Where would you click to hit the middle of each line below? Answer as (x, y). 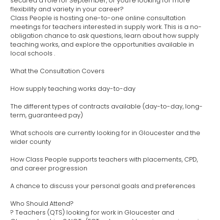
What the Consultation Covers (57, 71)
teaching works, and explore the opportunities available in (102, 44)
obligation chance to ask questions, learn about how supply (105, 35)
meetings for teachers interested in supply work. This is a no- (106, 27)
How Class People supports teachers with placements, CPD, (104, 159)
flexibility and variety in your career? (67, 9)
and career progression (49, 168)
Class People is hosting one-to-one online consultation (98, 18)
